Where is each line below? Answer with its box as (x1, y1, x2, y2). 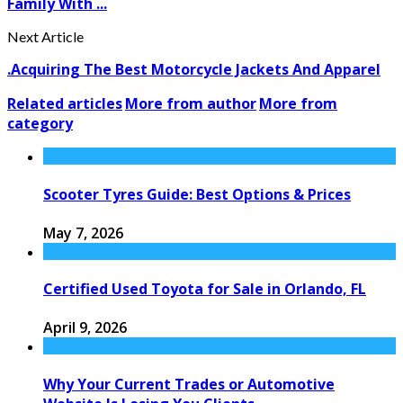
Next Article (7, 28, 84, 46)
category (7, 113, 73, 134)
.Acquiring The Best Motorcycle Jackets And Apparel (7, 59, 381, 80)
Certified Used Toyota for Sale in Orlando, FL (43, 279, 366, 300)
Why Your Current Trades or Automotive (43, 373, 335, 394)
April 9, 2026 (43, 318, 127, 338)
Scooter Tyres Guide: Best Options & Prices (43, 184, 351, 204)
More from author (125, 94, 256, 114)
